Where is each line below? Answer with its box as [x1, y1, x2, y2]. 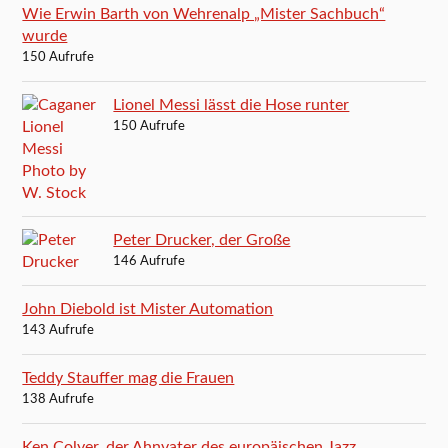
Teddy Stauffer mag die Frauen [22, 369, 235, 386]
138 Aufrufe [22, 392, 95, 406]
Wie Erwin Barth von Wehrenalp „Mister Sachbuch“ [22, 5, 386, 22]
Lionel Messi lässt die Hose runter [113, 96, 350, 113]
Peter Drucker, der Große [113, 231, 291, 248]
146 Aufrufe [113, 254, 186, 268]
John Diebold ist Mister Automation [22, 300, 274, 317]
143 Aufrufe [22, 323, 95, 337]
